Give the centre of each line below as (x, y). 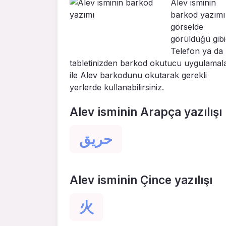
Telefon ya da (197, 51)
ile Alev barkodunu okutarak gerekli (138, 75)
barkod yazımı (198, 15)
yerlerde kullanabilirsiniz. (117, 88)
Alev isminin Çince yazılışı (141, 180)
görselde (187, 27)
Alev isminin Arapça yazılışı (146, 112)
